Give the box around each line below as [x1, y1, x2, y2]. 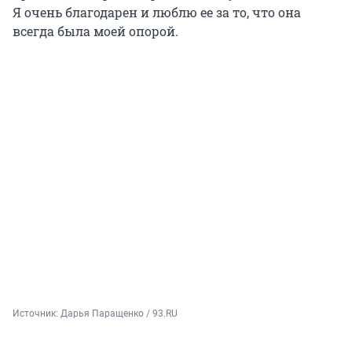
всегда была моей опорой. [13, 23, 178, 40]
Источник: [13, 307, 60, 319]
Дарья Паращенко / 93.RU [60, 307, 178, 319]
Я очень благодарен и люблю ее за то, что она [13, 4, 301, 21]
